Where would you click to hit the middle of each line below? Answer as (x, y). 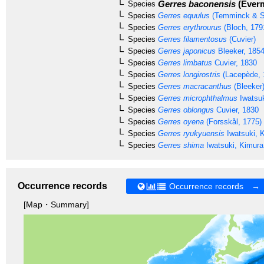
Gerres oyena (180, 121)
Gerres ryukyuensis (190, 133)
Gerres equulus (183, 15)
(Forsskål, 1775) (233, 121)
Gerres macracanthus (194, 86)
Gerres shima (180, 145)
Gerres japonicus (186, 51)
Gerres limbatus (184, 62)
